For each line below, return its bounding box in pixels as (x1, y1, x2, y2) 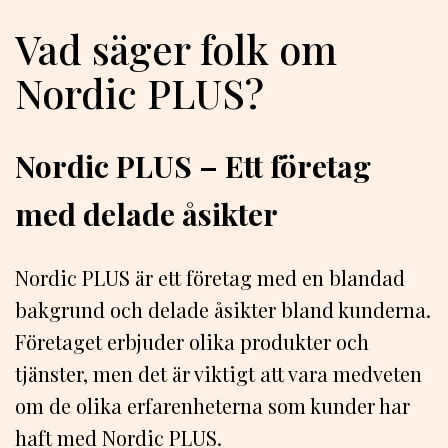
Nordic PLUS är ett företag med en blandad (15, 264, 405, 292)
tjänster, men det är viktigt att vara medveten (15, 360, 422, 388)
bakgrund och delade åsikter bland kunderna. (15, 296, 431, 324)
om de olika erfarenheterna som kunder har (15, 392, 410, 420)
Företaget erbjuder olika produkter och (15, 328, 369, 356)
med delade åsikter (15, 193, 278, 234)
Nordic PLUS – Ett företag (15, 145, 371, 186)
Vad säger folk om (15, 21, 337, 75)
